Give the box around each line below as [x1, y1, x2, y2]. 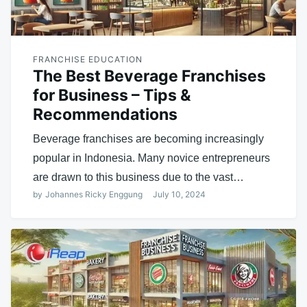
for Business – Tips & [33, 85, 191, 105]
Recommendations [33, 104, 177, 124]
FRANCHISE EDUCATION [33, 53, 143, 64]
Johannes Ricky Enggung [45, 188, 143, 199]
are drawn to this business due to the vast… [33, 171, 244, 183]
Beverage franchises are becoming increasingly [33, 132, 264, 145]
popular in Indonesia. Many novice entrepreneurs [33, 151, 270, 164]
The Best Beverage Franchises [33, 66, 266, 86]
